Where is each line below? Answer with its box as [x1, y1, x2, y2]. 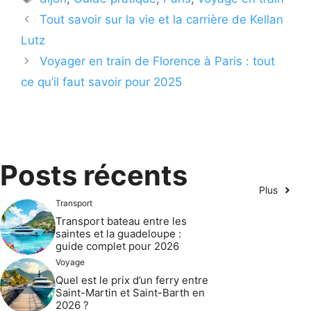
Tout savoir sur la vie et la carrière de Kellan [40, 12, 284, 27]
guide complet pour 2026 [56, 239, 179, 253]
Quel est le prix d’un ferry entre [56, 274, 208, 287]
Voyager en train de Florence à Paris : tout [40, 54, 276, 69]
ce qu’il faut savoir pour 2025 [21, 75, 182, 90]
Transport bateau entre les [56, 215, 187, 228]
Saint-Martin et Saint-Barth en [56, 286, 205, 300]
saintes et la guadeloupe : [56, 227, 181, 241]
